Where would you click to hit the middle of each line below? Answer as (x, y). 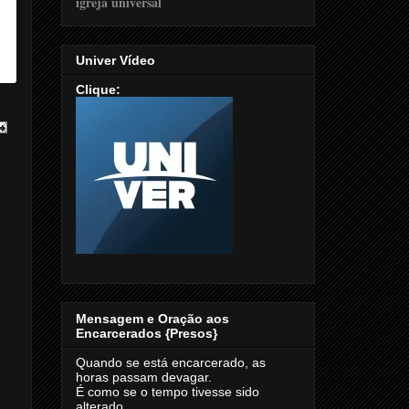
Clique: (98, 90)
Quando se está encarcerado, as (171, 362)
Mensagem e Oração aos (152, 318)
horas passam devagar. (144, 377)
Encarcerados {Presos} (147, 333)
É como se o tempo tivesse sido (168, 391)
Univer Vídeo (115, 61)
